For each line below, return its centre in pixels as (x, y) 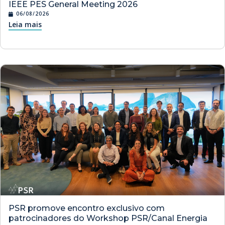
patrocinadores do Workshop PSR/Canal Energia (108, 218)
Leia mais (25, 25)
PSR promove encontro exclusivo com (87, 208)
